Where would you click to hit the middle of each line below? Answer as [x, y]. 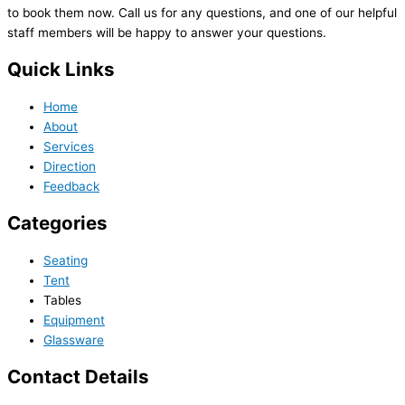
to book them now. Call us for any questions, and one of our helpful [202, 13]
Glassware [74, 340]
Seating [66, 261]
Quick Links [61, 70]
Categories [57, 223]
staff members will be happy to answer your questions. [167, 33]
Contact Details [78, 377]
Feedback [71, 187]
